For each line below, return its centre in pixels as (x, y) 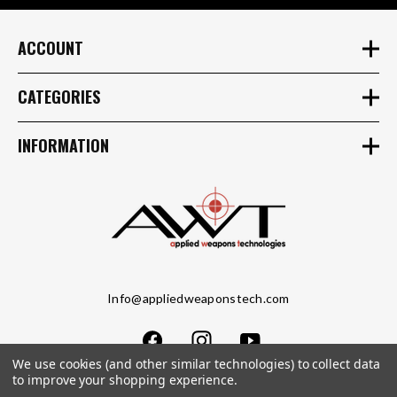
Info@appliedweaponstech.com (198, 298)
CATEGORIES (59, 97)
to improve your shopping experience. (125, 380)
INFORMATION (63, 146)
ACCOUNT (51, 48)
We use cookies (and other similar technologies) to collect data (196, 364)
